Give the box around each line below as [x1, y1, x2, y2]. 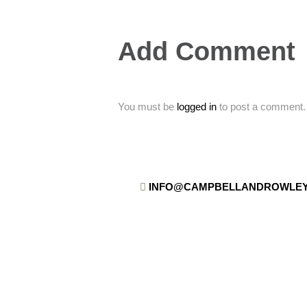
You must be [117, 101, 177, 113]
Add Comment [117, 37, 295, 66]
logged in [176, 101, 217, 113]
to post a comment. [216, 101, 306, 113]
